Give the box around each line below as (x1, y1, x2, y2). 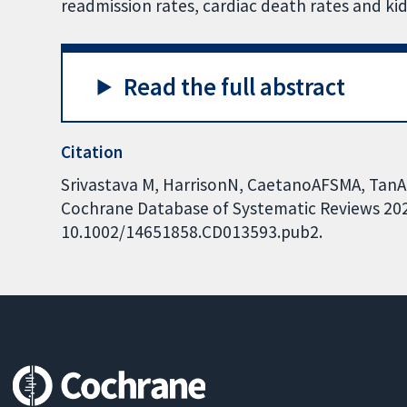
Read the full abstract (124, 71, 346, 102)
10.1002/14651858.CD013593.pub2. (61, 220, 323, 243)
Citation (61, 141, 124, 164)
